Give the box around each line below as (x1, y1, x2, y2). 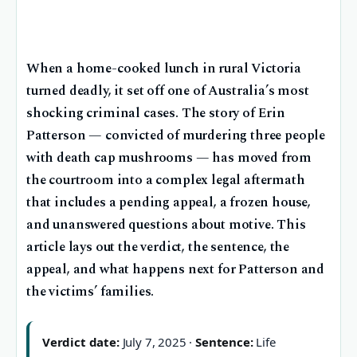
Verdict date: (42, 334, 120, 351)
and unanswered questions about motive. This (26, 215, 306, 235)
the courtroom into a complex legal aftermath (26, 171, 305, 190)
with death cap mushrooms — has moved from (26, 148, 312, 168)
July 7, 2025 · (119, 334, 196, 351)
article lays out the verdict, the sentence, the (26, 237, 290, 257)
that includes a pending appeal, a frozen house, (26, 193, 312, 213)
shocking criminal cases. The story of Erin (26, 104, 285, 124)
